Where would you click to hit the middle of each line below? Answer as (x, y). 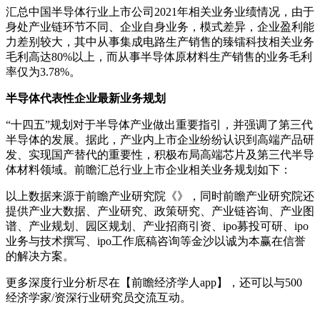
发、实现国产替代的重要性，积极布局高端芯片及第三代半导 (160, 155)
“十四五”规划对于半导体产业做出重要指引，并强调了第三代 (159, 125)
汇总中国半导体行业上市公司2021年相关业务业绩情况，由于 (160, 12)
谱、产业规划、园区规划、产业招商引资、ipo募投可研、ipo (157, 226)
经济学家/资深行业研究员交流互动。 (99, 298)
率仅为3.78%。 (43, 72)
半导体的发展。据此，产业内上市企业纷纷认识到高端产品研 (160, 140)
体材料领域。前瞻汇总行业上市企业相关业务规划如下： (149, 170)
